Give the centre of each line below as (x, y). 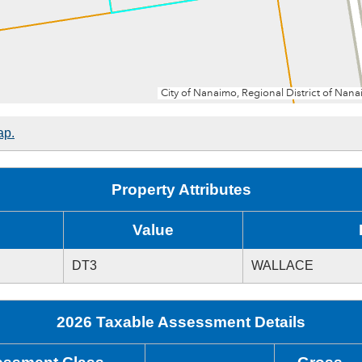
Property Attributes (181, 189)
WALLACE (282, 265)
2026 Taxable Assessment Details (181, 322)
